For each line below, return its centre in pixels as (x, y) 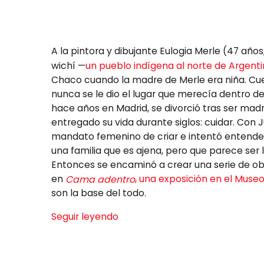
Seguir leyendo (85, 217)
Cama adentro (100, 179)
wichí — (68, 65)
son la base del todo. (99, 193)
